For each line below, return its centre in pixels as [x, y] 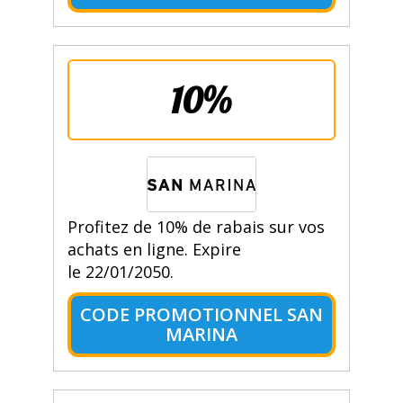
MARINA [201, 335]
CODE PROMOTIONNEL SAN [201, 315]
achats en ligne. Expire [154, 250]
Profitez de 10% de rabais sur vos [196, 227]
